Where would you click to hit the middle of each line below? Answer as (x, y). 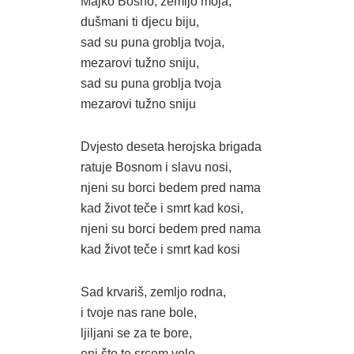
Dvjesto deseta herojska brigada (171, 146)
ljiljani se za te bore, (136, 333)
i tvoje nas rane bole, (139, 312)
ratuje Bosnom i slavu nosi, (156, 167)
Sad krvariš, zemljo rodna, (153, 292)
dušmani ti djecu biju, (140, 21)
